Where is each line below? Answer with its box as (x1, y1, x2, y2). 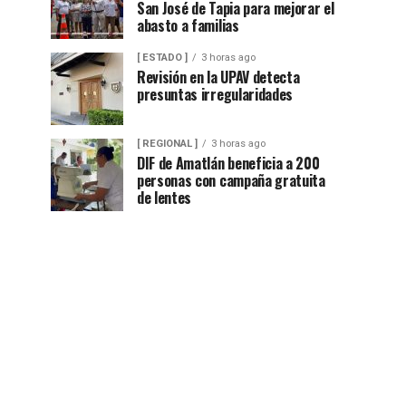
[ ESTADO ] (137, 51, 188, 63)
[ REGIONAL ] (137, 137, 198, 150)
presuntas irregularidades (137, 82, 293, 105)
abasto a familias (137, 14, 239, 36)
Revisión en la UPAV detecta (137, 65, 300, 88)
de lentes (137, 186, 192, 208)
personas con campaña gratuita (137, 169, 325, 191)
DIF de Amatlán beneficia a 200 (137, 151, 320, 174)
